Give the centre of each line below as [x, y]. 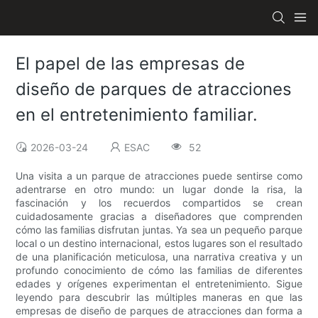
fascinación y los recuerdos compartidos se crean [159, 203]
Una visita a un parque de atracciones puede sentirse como [159, 176]
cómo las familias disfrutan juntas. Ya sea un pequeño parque [159, 230]
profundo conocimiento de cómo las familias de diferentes [159, 270]
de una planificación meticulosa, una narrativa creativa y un [159, 257]
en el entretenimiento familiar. [137, 115]
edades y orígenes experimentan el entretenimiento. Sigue [159, 284]
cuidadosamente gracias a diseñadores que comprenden [159, 216]
